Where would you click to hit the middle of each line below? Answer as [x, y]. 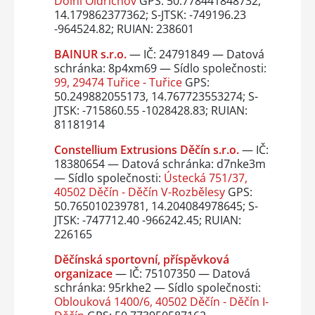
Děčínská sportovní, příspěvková [141, 260]
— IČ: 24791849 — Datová [197, 54]
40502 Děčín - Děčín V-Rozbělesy [139, 192]
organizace [83, 274]
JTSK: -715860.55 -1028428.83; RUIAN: [150, 111]
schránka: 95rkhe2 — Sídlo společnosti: [157, 288]
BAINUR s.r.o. [90, 54]
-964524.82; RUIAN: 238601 [124, 29]
